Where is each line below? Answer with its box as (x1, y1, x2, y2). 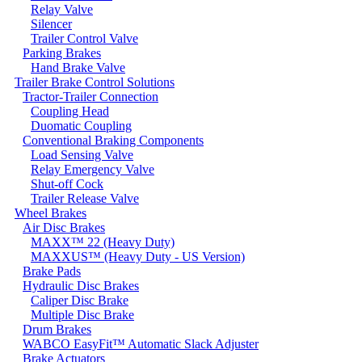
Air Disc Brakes (23, 220, 105, 234)
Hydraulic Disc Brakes (23, 278, 139, 293)
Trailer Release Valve (31, 191, 139, 205)
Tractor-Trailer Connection (23, 89, 158, 103)
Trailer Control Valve (31, 31, 138, 45)
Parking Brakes (23, 45, 101, 60)
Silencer (31, 16, 72, 31)
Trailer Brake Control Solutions (15, 74, 175, 89)
